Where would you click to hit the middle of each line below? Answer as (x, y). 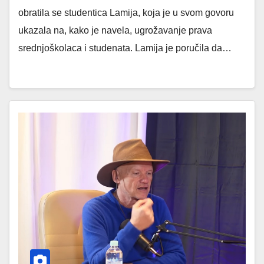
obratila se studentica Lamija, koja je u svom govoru (126, 13)
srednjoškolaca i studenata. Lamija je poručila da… (125, 48)
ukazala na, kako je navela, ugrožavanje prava (115, 30)
